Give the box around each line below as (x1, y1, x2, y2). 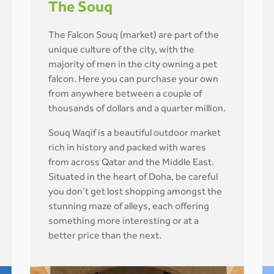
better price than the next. (48, 232, 161, 242)
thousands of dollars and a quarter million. (48, 105, 226, 114)
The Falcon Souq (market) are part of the (48, 31, 219, 41)
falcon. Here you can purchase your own (48, 75, 218, 85)
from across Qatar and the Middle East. (48, 158, 214, 168)
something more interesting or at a (48, 217, 199, 227)
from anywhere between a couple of (48, 90, 202, 100)
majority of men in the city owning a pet (48, 61, 217, 70)
